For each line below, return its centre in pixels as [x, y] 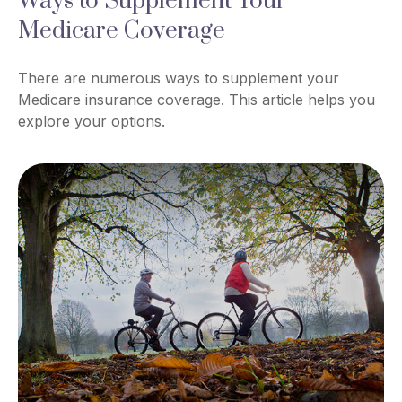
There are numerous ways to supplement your [179, 78]
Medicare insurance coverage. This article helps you [197, 99]
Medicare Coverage [122, 31]
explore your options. [92, 121]
